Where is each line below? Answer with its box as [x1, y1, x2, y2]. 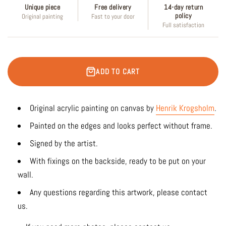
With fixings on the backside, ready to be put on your [30, 155, 206, 166]
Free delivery [94, 3, 132, 12]
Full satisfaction [162, 21, 205, 30]
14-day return [164, 3, 203, 12]
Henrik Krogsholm [156, 102, 214, 114]
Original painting [22, 13, 64, 21]
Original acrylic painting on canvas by [30, 102, 154, 114]
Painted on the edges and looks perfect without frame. [30, 120, 212, 131]
